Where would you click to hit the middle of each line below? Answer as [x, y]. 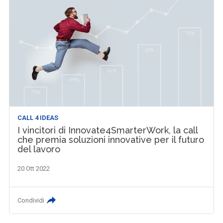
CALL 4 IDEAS [38, 118]
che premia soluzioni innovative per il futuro [111, 140]
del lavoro [39, 149]
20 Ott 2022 [34, 169]
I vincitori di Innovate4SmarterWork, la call [108, 130]
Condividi [31, 201]
